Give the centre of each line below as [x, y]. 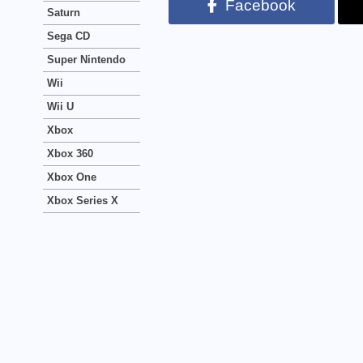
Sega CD [68, 36]
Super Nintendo [86, 60]
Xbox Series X [83, 201]
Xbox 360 [70, 154]
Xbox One [72, 177]
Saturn [64, 13]
